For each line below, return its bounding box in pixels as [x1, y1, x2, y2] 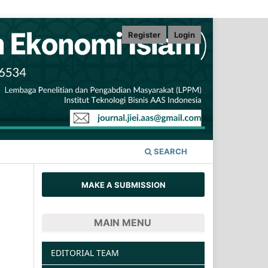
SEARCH [152, 147, 187, 157]
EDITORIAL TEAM [51, 246, 119, 258]
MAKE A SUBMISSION [81, 179, 166, 190]
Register [128, 29, 161, 39]
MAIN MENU [93, 217, 151, 229]
